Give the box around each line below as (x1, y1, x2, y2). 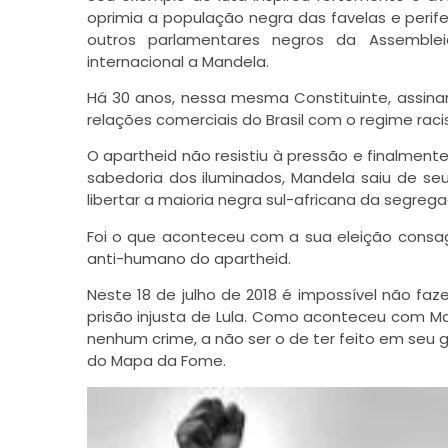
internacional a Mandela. (86, 50, 269, 72)
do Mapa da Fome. (86, 350, 226, 372)
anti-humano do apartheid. (86, 247, 291, 269)
